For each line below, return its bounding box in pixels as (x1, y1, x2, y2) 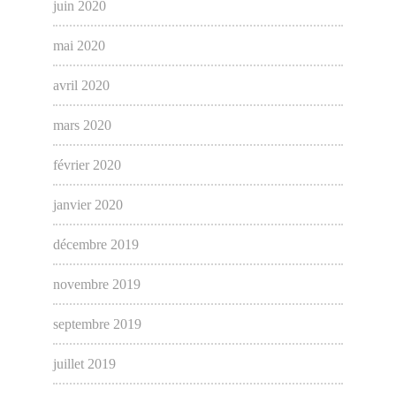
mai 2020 (52, 38, 105, 54)
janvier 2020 (52, 197, 123, 213)
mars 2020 (52, 118, 111, 133)
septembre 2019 (52, 316, 141, 332)
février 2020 (52, 157, 121, 173)
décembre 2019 (52, 237, 139, 253)
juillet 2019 (52, 356, 116, 372)
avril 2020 (52, 78, 110, 94)
